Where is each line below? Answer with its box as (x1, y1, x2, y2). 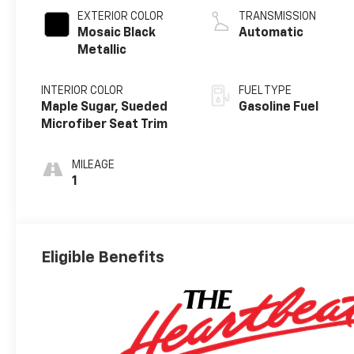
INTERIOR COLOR (41, 85, 124, 97)
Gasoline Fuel (239, 101, 319, 115)
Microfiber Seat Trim (41, 119, 168, 132)
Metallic (77, 44, 127, 58)
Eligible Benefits (41, 250, 165, 266)
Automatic (239, 27, 304, 40)
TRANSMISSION (239, 11, 317, 23)
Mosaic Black (77, 27, 156, 40)
